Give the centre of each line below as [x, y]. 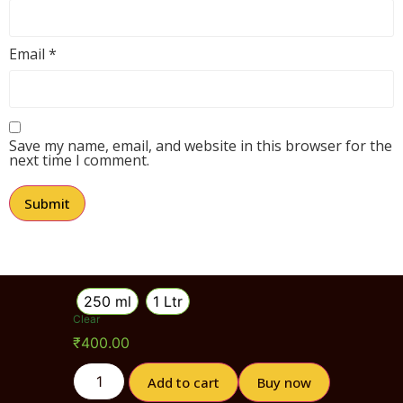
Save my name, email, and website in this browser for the [201, 145]
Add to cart [184, 382]
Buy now [285, 382]
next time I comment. [79, 160]
